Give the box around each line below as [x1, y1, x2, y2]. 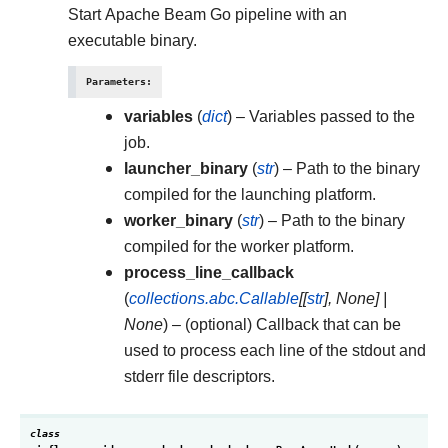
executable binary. [68, 31, 197, 50]
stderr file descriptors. [124, 367, 275, 386]
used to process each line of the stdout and [124, 341, 426, 360]
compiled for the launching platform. [124, 185, 376, 204]
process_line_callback [124, 263, 294, 282]
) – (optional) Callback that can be [163, 315, 401, 334]
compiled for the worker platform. [124, 237, 354, 256]
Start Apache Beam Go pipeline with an [68, 5, 347, 24]
